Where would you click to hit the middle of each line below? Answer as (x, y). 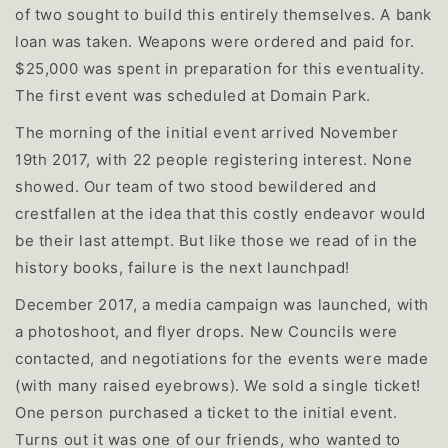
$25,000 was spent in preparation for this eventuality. (220, 69)
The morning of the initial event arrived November (207, 133)
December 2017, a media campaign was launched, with (222, 305)
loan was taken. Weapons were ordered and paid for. (215, 42)
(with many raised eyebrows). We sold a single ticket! (218, 386)
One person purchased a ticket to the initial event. (206, 413)
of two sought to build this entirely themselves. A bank (224, 15)
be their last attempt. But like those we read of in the (217, 241)
